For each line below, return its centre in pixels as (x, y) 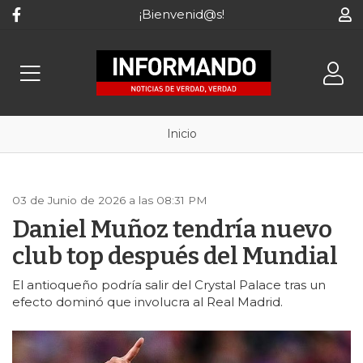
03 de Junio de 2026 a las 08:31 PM (110, 200)
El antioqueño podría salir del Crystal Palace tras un (169, 285)
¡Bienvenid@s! (181, 14)
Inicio (181, 134)
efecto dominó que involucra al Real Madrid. (147, 302)
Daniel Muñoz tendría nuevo (172, 229)
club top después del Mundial (175, 256)
